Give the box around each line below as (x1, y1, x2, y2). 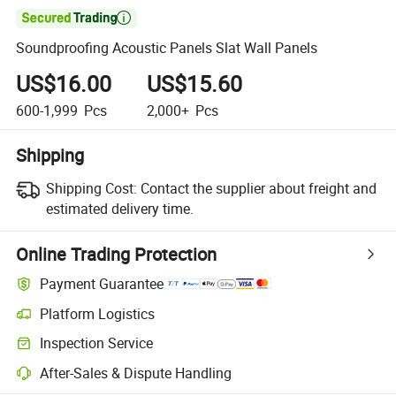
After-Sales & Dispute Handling (40, 362, 232, 383)
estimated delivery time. (45, 198, 194, 218)
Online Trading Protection (16, 241, 217, 266)
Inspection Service (40, 333, 154, 354)
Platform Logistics (40, 303, 156, 324)
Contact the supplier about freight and (140, 178, 377, 198)
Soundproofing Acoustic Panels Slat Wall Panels (16, 38, 318, 58)
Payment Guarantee (40, 274, 164, 294)
